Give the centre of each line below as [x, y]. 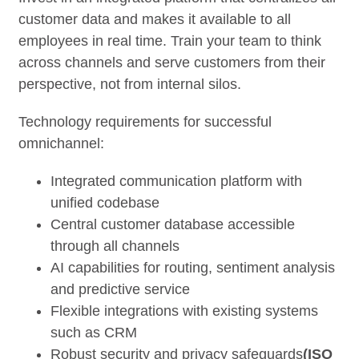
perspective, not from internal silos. [130, 84]
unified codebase [105, 202]
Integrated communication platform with [177, 181]
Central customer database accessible [173, 224]
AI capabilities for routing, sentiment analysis [193, 267]
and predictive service [121, 289]
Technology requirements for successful [145, 121]
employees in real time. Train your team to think [170, 40]
